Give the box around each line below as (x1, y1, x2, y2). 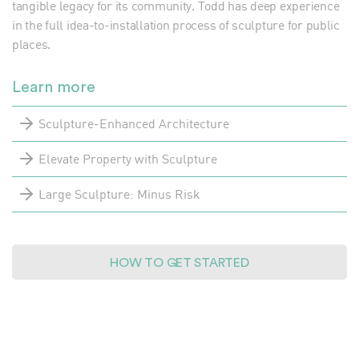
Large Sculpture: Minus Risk (38, 186, 200, 203)
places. (12, 35, 51, 52)
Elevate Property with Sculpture (38, 151, 217, 167)
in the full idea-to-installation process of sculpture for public (12, 16, 340, 33)
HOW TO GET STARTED (110, 256, 249, 269)
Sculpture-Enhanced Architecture (38, 115, 229, 132)
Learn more (12, 79, 95, 95)
